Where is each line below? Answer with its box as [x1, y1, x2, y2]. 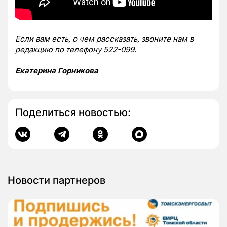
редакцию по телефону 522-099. [15, 45, 136, 55]
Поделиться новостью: [15, 106, 131, 119]
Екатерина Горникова [15, 66, 98, 76]
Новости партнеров [8, 174, 105, 187]
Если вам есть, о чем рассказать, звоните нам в [15, 34, 194, 44]
